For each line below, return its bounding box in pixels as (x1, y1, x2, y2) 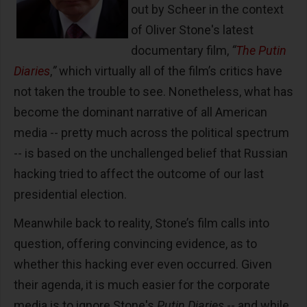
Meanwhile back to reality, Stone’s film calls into (14, 216, 269, 231)
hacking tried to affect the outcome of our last (14, 167, 264, 182)
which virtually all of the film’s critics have (56, 64, 282, 79)
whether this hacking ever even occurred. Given (14, 257, 272, 272)
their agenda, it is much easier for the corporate (14, 278, 270, 293)
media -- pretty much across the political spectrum (14, 125, 289, 140)
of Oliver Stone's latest (131, 23, 254, 38)
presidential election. (14, 187, 130, 202)
